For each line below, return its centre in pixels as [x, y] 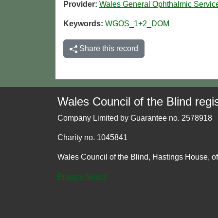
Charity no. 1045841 [92, 138]
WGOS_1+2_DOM [137, 24]
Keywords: [84, 24]
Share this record [108, 49]
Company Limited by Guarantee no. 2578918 [135, 118]
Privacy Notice [82, 177]
